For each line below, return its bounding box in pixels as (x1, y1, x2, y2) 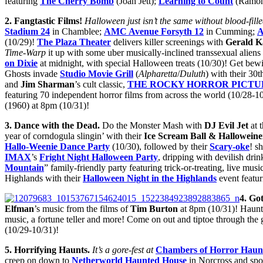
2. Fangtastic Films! (5, 16, 82, 26)
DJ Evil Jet (202, 120, 251, 131)
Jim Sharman (21, 79, 75, 90)
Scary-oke (210, 141, 249, 152)
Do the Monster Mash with (100, 120, 202, 131)
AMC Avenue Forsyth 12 (104, 26, 204, 37)
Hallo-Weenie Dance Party (5, 141, 110, 152)
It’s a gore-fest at (92, 245, 156, 255)
